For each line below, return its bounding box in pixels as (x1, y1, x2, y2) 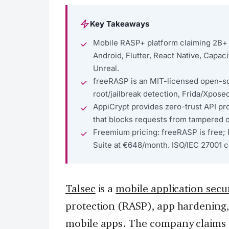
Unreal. (93, 63, 119, 73)
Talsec (65, 182, 96, 195)
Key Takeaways (90, 19, 149, 29)
